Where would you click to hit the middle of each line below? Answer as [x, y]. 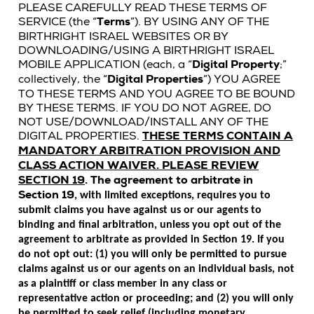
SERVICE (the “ [57, 22]
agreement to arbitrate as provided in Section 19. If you [151, 240]
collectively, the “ [63, 79]
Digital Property [236, 64]
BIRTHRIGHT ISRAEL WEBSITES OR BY [123, 36]
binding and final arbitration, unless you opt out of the [150, 225]
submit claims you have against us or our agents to [140, 210]
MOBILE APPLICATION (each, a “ [105, 64]
